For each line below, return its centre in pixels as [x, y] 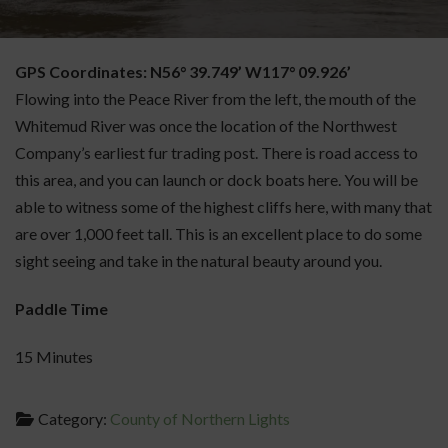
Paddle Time [63, 309]
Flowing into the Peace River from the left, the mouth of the [215, 99]
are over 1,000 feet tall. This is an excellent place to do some [218, 234]
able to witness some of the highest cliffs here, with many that [223, 207]
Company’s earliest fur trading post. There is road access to [216, 153]
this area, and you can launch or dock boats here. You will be [216, 180]
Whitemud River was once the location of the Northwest [206, 126]
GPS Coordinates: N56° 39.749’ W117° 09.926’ [183, 72]
